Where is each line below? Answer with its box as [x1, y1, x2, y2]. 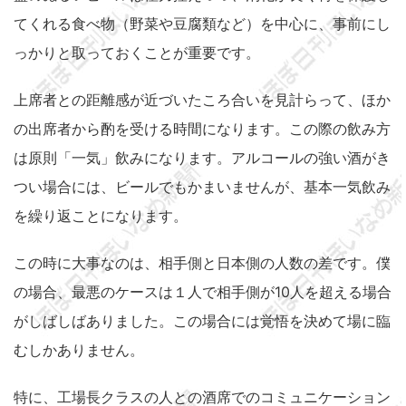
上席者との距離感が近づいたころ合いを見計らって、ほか [14, 91, 391, 109]
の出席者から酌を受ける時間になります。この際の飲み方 [14, 120, 391, 138]
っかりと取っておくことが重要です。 [14, 43, 260, 62]
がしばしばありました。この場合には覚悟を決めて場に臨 [14, 312, 391, 330]
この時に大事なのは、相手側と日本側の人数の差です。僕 [14, 254, 391, 272]
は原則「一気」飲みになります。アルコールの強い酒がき [14, 149, 391, 167]
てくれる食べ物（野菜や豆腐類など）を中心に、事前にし [14, 14, 391, 33]
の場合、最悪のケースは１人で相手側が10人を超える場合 [14, 283, 391, 301]
